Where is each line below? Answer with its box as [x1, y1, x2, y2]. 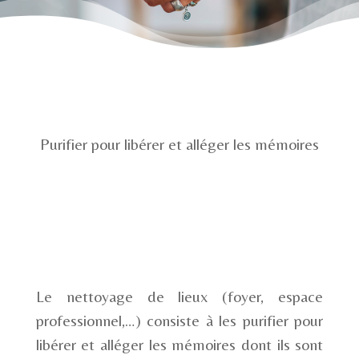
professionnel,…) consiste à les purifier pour [35, 310, 324, 329]
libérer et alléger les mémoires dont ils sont [35, 334, 324, 353]
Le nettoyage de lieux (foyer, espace [35, 286, 324, 305]
